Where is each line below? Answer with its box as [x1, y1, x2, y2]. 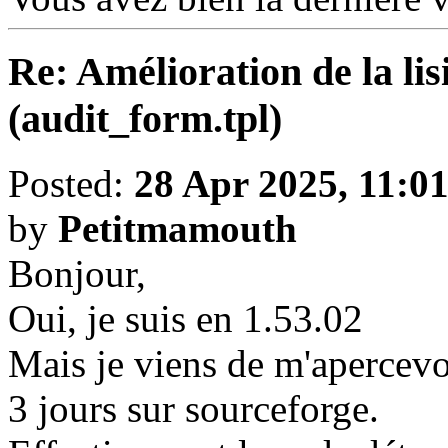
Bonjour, [8, 252, 146, 295]
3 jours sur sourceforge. [8, 387, 379, 430]
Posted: [8, 162, 134, 205]
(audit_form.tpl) [8, 96, 282, 142]
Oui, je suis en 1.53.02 [8, 297, 363, 340]
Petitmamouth [58, 207, 297, 250]
